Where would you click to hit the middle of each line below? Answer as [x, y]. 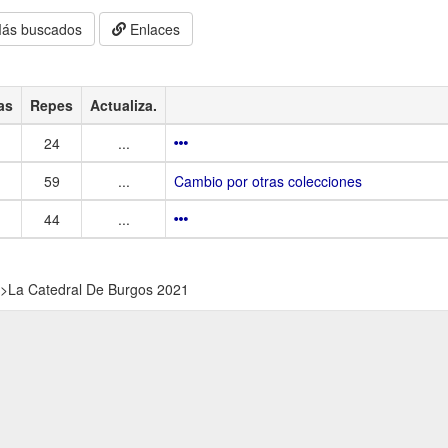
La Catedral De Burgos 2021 [98, 288]
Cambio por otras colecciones [268, 180]
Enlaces [153, 28]
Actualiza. [123, 104]
